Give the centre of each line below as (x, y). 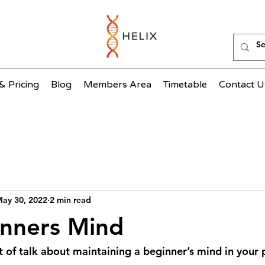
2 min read (70, 200)
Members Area (117, 85)
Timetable (185, 85)
